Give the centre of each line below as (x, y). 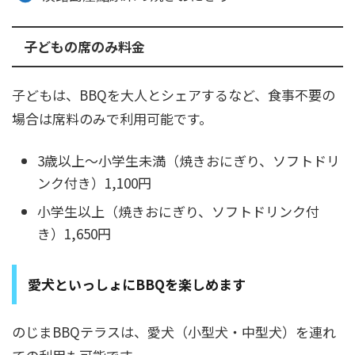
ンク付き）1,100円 (94, 182)
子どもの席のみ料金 (84, 46)
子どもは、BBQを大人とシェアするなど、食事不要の (174, 94)
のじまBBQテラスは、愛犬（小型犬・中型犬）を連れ (174, 331)
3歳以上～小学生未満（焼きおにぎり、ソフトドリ (189, 160)
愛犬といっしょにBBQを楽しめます (137, 284)
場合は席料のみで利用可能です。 (112, 118)
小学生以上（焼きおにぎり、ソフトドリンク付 (178, 212)
